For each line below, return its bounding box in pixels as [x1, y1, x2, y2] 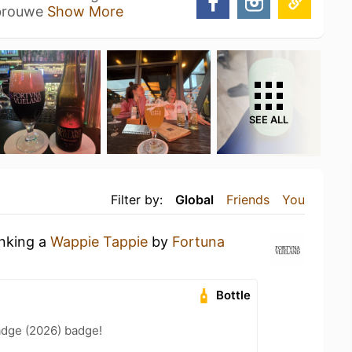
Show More [47, 3, 123, 20]
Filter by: [111, 192, 163, 207]
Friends [226, 192, 269, 207]
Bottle [216, 288, 251, 302]
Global [175, 192, 214, 207]
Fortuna [172, 233, 225, 250]
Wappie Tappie [50, 233, 148, 250]
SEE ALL [249, 114, 288, 126]
